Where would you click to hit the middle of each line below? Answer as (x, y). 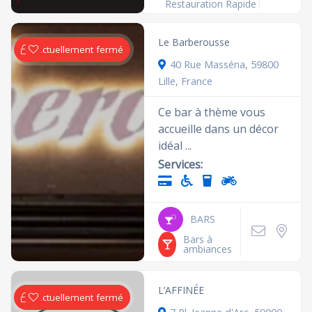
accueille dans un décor (219, 129)
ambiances (207, 249)
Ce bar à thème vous (212, 112)
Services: (181, 164)
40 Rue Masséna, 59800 (225, 64)
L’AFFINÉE (181, 290)
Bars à (197, 239)
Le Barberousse (194, 42)
